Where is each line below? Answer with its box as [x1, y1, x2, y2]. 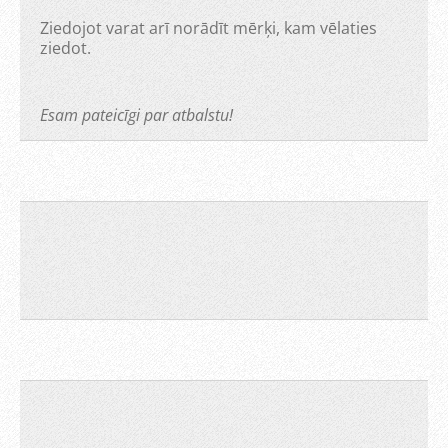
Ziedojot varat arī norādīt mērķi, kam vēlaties [40, 17, 377, 39]
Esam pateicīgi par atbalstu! [40, 104, 233, 126]
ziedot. [40, 37, 91, 59]
